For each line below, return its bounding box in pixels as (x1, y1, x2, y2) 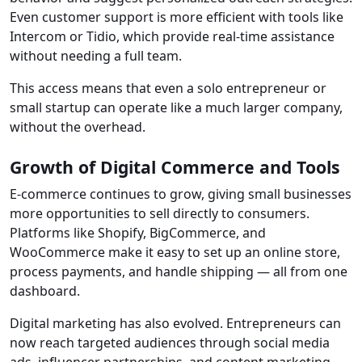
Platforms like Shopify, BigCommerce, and (10, 224, 266, 242)
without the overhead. (10, 118, 145, 137)
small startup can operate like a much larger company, (10, 99, 343, 117)
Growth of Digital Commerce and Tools (10, 155, 340, 179)
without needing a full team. (10, 47, 182, 65)
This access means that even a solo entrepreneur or (10, 79, 326, 98)
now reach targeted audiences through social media (10, 334, 330, 352)
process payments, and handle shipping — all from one (10, 263, 347, 281)
